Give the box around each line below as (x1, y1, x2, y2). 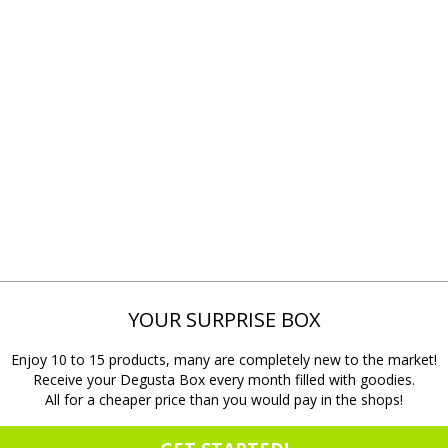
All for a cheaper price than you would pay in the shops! (45, 390, 403, 409)
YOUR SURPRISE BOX (127, 306, 321, 333)
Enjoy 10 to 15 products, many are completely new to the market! (11, 350, 437, 369)
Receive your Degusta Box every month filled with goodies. (33, 370, 415, 389)
